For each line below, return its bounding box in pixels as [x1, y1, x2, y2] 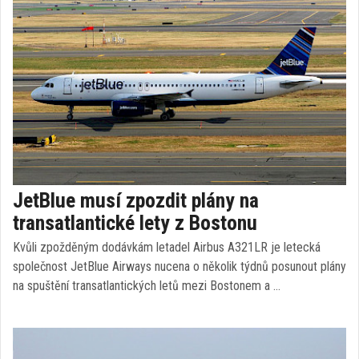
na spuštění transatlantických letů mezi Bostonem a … [13, 278, 280, 293]
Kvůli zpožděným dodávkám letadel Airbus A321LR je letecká [13, 240, 321, 255]
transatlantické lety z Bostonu [13, 211, 257, 235]
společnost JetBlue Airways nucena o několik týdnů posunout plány [13, 259, 346, 274]
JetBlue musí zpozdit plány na [13, 188, 259, 212]
